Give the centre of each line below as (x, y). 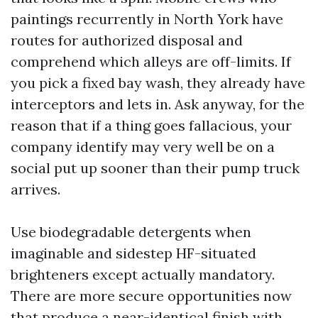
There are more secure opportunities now (151, 295)
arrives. (35, 189)
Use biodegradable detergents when (131, 231)
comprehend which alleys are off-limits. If (151, 61)
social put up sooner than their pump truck (155, 168)
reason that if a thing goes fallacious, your (151, 125)
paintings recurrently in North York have (147, 18)
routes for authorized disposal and (127, 40)
